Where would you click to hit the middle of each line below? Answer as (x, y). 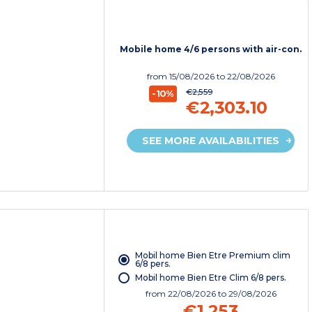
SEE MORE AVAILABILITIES (211, 141)
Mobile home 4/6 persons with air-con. (211, 49)
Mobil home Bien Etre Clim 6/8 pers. (210, 277)
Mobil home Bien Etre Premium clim (212, 255)
